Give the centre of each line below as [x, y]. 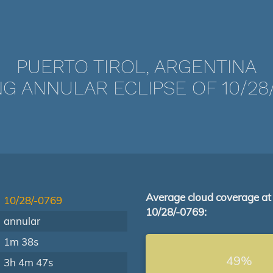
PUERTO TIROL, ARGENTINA [136, 66]
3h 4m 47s [28, 262]
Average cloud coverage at [208, 197]
